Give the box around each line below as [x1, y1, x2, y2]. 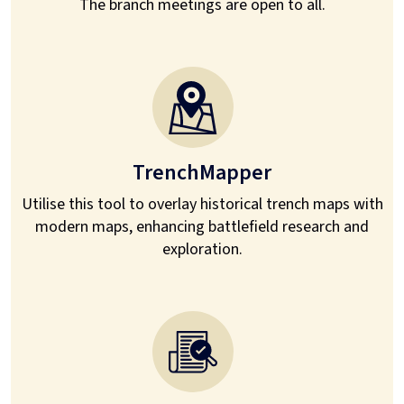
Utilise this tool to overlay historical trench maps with [21, 193, 383, 216]
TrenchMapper [133, 157, 271, 189]
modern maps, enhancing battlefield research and [35, 216, 369, 239]
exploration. [161, 238, 243, 262]
